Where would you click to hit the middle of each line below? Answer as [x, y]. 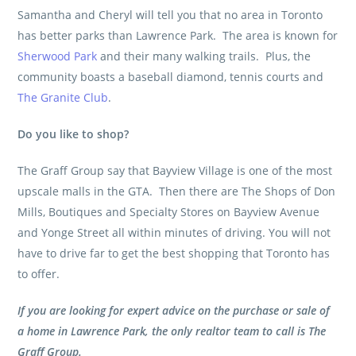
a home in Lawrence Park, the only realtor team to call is [163, 331]
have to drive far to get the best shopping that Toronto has [174, 253]
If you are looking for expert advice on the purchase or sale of [174, 311]
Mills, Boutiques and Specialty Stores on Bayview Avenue [169, 212]
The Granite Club [63, 98]
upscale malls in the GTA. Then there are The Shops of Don [177, 192]
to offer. [39, 274]
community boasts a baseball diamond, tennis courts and [171, 77]
